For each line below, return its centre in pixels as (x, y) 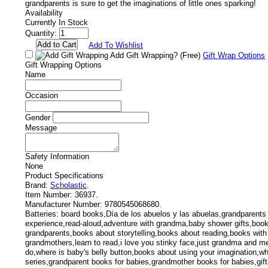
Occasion (42, 95)
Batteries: (42, 214)
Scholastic (68, 185)
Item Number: (49, 195)
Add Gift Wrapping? (144, 55)
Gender (38, 118)
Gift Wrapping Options (63, 65)
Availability (44, 13)
